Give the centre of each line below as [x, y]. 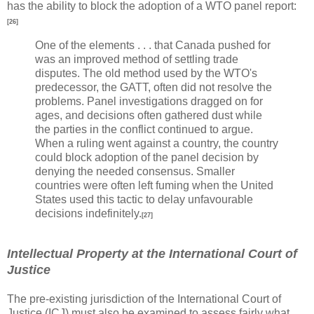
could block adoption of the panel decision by [147, 157]
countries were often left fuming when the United [154, 185]
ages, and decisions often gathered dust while [149, 115]
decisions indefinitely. [88, 213]
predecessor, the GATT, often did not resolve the [153, 87]
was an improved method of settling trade [137, 59]
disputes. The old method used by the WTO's [146, 73]
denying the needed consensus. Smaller [135, 171]
